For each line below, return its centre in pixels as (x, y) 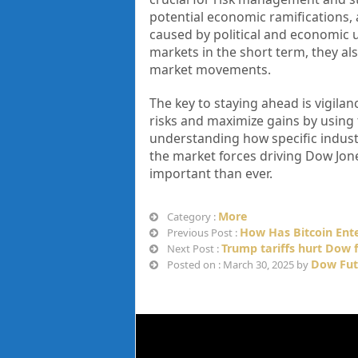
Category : (191, 217)
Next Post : (193, 249)
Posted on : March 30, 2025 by (237, 265)
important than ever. (211, 174)
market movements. (210, 70)
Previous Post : (202, 233)
